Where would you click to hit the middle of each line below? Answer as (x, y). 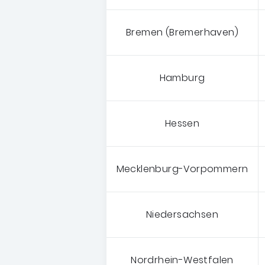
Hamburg (182, 77)
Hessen (182, 123)
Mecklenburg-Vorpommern (182, 169)
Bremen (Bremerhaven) (182, 32)
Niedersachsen (182, 214)
